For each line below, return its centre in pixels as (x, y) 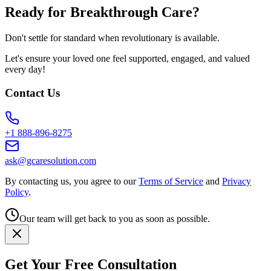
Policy (17, 192)
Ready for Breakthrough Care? (102, 12)
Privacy (237, 181)
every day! (25, 69)
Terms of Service (171, 181)
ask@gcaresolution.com (51, 161)
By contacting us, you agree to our (70, 181)
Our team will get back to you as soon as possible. (115, 219)
